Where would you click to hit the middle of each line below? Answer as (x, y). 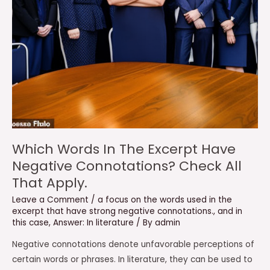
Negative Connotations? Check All (127, 166)
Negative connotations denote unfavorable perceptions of (133, 245)
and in (230, 212)
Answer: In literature (93, 223)
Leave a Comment (50, 200)
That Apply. (50, 183)
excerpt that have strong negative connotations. (113, 212)
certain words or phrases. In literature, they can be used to (132, 260)
